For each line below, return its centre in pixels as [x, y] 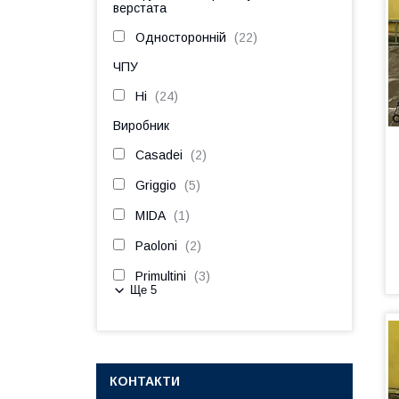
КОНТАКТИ [145, 381]
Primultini [161, 276]
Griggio [156, 185]
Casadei [159, 155]
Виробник [141, 126]
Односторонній [181, 37]
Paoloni [156, 246]
